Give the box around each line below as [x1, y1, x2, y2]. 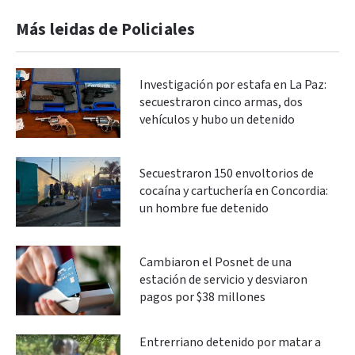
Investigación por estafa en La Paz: [139, 76, 326, 94]
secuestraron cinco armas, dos [139, 94, 303, 111]
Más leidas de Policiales [16, 18, 196, 40]
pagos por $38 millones [139, 288, 265, 306]
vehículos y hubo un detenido [139, 111, 295, 128]
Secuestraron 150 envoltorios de [139, 165, 314, 182]
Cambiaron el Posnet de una [139, 254, 292, 271]
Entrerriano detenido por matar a [139, 334, 321, 351]
